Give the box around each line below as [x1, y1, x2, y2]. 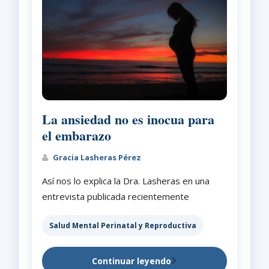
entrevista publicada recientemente [42, 190, 189, 202]
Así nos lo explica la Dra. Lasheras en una [42, 174, 210, 187]
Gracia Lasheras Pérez [51, 151, 141, 163]
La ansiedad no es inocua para [42, 109, 214, 129]
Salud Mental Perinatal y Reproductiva [49, 220, 196, 231]
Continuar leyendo [92, 255, 171, 267]
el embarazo [42, 125, 111, 145]
